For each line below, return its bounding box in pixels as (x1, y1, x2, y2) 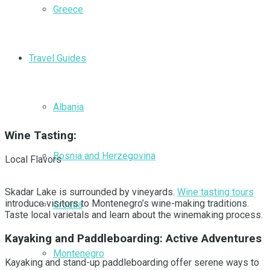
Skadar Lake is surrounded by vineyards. (5, 186, 177, 198)
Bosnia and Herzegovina (53, 149, 155, 162)
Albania (53, 101, 84, 113)
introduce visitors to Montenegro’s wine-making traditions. (5, 198, 249, 210)
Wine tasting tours (177, 186, 254, 198)
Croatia (53, 198, 83, 210)
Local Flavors (5, 154, 61, 166)
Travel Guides (29, 52, 86, 64)
